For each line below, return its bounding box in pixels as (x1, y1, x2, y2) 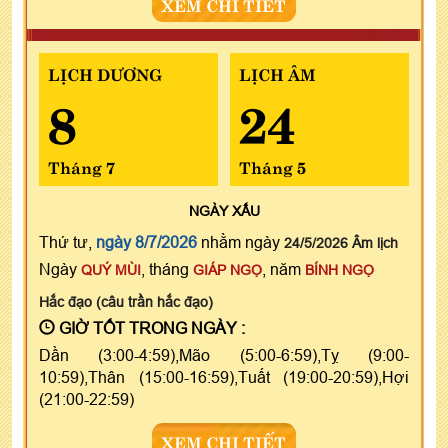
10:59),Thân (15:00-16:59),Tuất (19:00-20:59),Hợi (39, 368, 409, 387)
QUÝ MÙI (81, 262, 141, 279)
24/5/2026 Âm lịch (284, 235, 398, 252)
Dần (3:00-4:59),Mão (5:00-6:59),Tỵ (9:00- (39, 346, 409, 365)
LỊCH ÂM (238, 61, 316, 86)
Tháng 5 (238, 154, 306, 179)
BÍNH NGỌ (305, 262, 374, 279)
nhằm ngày (197, 233, 284, 252)
